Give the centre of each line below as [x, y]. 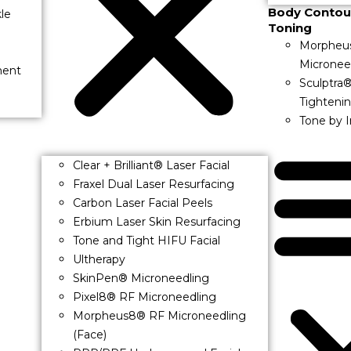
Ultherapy [100, 260]
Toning [290, 28]
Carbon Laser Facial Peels [143, 203]
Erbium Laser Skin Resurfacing [157, 222]
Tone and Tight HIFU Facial [147, 241]
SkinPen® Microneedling [141, 279]
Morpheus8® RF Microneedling [160, 316]
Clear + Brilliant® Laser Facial [152, 166]
